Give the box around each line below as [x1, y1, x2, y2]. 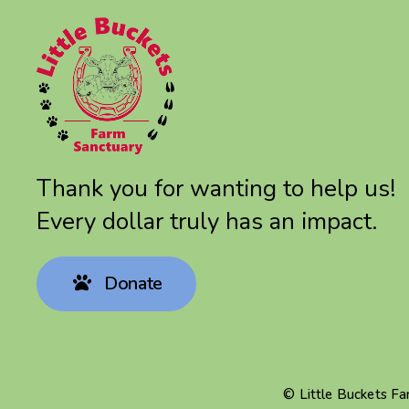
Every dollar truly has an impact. [37, 204, 377, 237]
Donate [100, 270, 163, 296]
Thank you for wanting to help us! [37, 172, 395, 204]
